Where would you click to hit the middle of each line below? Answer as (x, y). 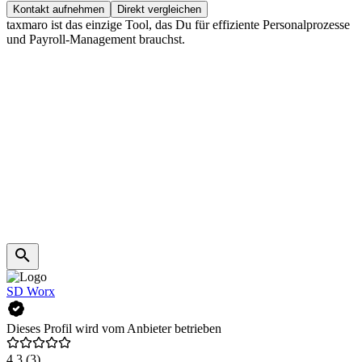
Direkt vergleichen (159, 9)
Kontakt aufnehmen (59, 9)
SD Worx (31, 291)
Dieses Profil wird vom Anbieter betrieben (114, 328)
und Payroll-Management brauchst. (96, 39)
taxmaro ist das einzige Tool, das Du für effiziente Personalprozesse (178, 24)
